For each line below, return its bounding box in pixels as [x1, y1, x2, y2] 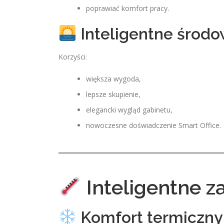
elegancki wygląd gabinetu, [86, 105, 172, 114]
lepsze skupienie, [86, 89, 140, 99]
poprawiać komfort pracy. [86, 3, 169, 13]
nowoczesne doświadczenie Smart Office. [86, 120, 221, 130]
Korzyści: [58, 52, 87, 61]
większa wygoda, [86, 74, 141, 83]
